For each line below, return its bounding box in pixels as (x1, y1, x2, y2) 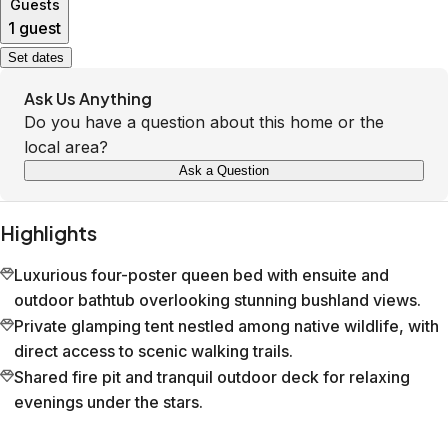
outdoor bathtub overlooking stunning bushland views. (14, 290, 421, 311)
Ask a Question (179, 163, 269, 179)
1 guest (8, 18, 61, 39)
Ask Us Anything (24, 88, 152, 110)
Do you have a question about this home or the (24, 112, 384, 133)
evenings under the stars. (14, 392, 203, 413)
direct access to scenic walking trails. (14, 341, 293, 362)
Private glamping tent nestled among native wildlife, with (14, 316, 439, 337)
